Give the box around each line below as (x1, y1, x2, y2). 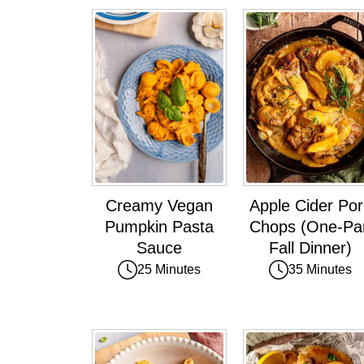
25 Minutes (137, 262, 201, 277)
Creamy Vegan (106, 197, 213, 215)
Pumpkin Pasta (105, 218, 214, 236)
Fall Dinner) (269, 239, 352, 258)
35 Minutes (288, 262, 352, 277)
